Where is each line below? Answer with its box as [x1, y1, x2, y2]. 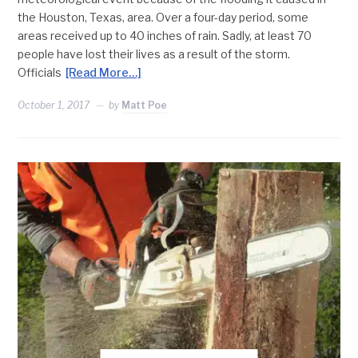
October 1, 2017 [18, 99, 90, 112]
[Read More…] [66, 66, 142, 80]
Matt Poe [121, 99, 168, 112]
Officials [18, 66, 62, 80]
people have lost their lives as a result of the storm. [18, 47, 291, 62]
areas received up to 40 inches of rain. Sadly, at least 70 [18, 29, 312, 43]
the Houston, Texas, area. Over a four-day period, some [18, 10, 309, 25]
